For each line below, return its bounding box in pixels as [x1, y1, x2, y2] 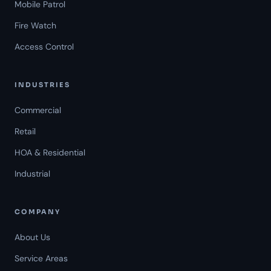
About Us [15, 232, 50, 243]
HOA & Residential [15, 147, 85, 158]
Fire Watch [15, 20, 56, 31]
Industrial [15, 168, 50, 180]
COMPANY [15, 207, 60, 217]
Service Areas [15, 253, 68, 264]
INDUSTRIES [15, 80, 70, 90]
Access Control [15, 41, 74, 53]
